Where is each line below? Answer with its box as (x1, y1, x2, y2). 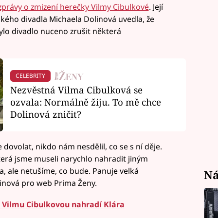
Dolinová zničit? (10, 108, 81, 120)
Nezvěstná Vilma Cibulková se (10, 83, 143, 96)
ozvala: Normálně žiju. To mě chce (10, 95, 161, 108)
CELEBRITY (15, 72, 45, 80)
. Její (148, 1, 163, 12)
